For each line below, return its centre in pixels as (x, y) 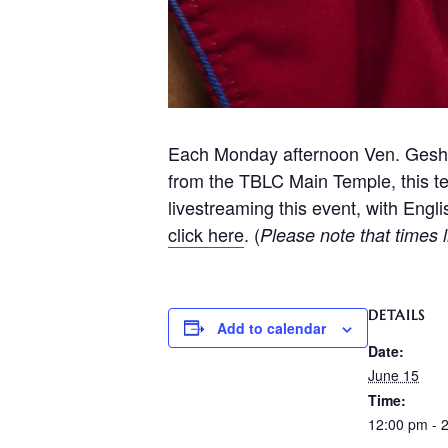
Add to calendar (271, 327)
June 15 (393, 374)
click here (206, 233)
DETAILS (396, 314)
